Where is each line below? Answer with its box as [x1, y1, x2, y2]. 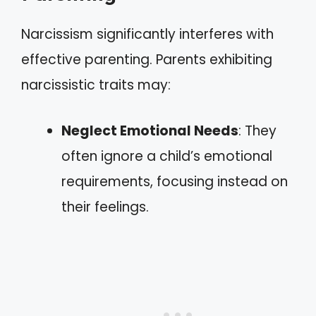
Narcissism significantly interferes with [21, 25, 274, 44]
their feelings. [61, 197, 149, 217]
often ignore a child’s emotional [61, 146, 272, 166]
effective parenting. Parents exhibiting [21, 50, 272, 69]
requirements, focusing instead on [61, 171, 288, 191]
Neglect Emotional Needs [61, 121, 238, 140]
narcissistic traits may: [21, 75, 171, 95]
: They [238, 121, 276, 140]
